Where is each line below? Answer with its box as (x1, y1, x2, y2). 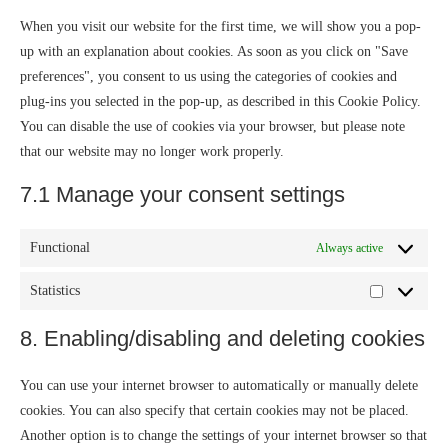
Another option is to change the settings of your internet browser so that (20, 428, 427, 443)
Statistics (30, 283, 80, 298)
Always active (316, 241, 383, 255)
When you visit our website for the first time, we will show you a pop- (20, 19, 421, 34)
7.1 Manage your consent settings (20, 182, 345, 207)
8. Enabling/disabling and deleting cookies (20, 326, 425, 351)
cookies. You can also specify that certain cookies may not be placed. (20, 403, 409, 418)
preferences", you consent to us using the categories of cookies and (20, 69, 397, 84)
